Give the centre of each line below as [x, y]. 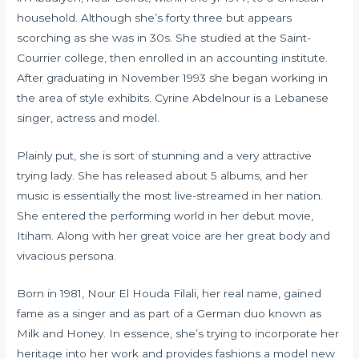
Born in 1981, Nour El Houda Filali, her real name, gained [169, 293]
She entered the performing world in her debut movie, [165, 215]
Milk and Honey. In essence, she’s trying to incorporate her [178, 333]
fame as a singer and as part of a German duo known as [169, 313]
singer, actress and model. [89, 117]
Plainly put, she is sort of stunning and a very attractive [165, 155]
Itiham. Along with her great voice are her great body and [174, 235]
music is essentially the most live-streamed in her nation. [170, 195]
